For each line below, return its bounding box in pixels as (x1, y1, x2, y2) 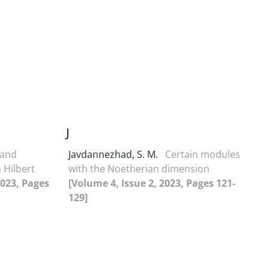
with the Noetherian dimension (68, 162, 210, 175)
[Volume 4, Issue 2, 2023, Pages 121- (68, 176, 235, 190)
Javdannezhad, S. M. (68, 147, 160, 161)
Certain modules (165, 147, 240, 161)
